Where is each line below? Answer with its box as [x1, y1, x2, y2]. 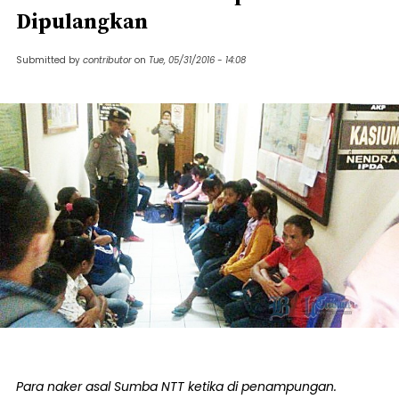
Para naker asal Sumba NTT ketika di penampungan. [16, 378, 337, 395]
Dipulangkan [16, 6, 148, 36]
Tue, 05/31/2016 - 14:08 [149, 53, 246, 67]
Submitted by [16, 53, 83, 67]
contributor [83, 53, 132, 67]
